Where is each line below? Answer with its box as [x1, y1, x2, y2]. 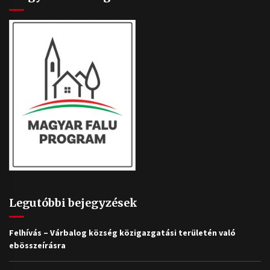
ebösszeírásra [9, 240, 66, 251]
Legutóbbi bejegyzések [9, 196, 137, 210]
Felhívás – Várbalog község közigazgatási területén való [9, 227, 236, 239]
